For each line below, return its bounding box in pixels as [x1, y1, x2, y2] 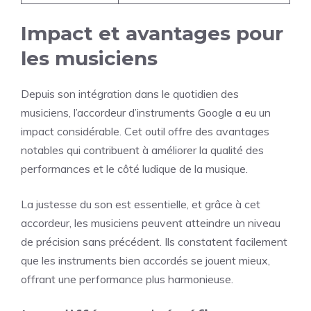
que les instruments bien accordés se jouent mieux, [21, 253, 270, 267]
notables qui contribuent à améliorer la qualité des [21, 143, 264, 157]
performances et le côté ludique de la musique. [21, 162, 248, 176]
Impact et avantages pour [21, 22, 283, 45]
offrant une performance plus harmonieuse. [21, 272, 233, 286]
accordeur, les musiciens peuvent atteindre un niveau [21, 216, 280, 230]
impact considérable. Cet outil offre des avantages [21, 124, 269, 138]
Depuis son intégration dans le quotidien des [21, 87, 239, 101]
